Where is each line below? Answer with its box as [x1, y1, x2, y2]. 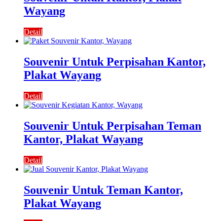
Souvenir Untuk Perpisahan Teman [24, 119, 201, 132]
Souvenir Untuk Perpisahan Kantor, [24, 55, 206, 68]
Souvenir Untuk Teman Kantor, [24, 183, 183, 196]
